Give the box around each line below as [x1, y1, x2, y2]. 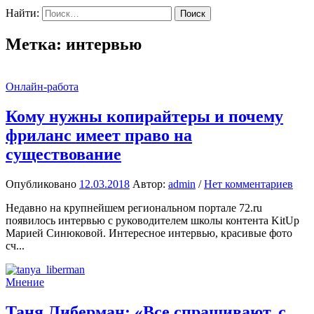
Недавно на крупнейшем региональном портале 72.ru [6, 201, 262, 214]
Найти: [6, 7, 39, 19]
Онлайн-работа [6, 80, 78, 93]
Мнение [6, 275, 44, 288]
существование [6, 144, 121, 163]
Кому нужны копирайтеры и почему [6, 107, 283, 125]
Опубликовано [6, 177, 79, 190]
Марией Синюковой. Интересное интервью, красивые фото [6, 226, 292, 239]
